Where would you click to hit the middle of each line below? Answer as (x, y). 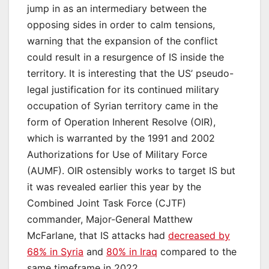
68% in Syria (55, 251)
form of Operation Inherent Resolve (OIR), (121, 122)
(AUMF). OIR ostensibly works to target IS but (131, 170)
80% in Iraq (132, 251)
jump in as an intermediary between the (117, 8)
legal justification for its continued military (123, 89)
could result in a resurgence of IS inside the (125, 57)
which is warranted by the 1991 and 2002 (121, 138)
